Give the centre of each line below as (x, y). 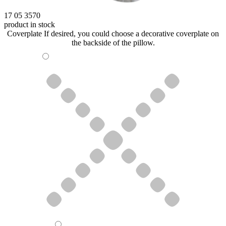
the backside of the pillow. (113, 43)
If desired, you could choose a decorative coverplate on (131, 34)
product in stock (30, 25)
